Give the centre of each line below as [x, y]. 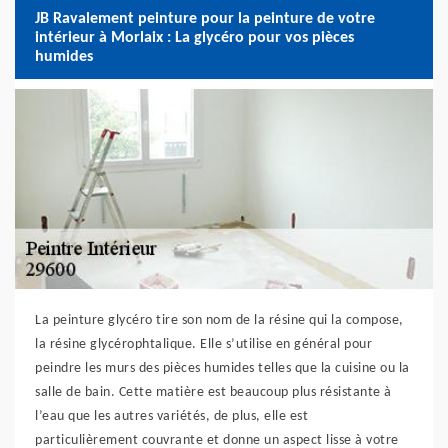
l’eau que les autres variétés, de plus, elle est [171, 416]
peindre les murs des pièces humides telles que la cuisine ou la [222, 368]
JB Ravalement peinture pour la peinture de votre [205, 18]
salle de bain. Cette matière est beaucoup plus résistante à [213, 392]
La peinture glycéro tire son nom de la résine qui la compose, [219, 320]
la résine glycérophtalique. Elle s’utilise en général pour [203, 344]
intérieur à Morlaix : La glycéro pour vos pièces [194, 37]
